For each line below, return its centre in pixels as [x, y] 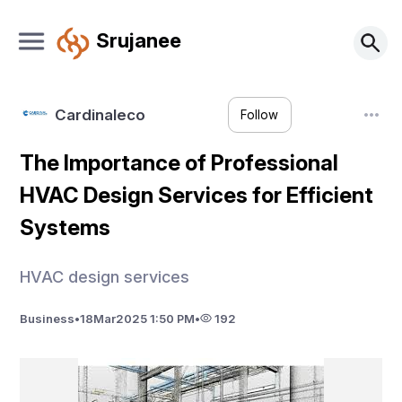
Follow [260, 115]
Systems [66, 227]
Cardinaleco [100, 114]
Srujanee [138, 39]
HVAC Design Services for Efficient [197, 195]
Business [48, 318]
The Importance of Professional [179, 163]
